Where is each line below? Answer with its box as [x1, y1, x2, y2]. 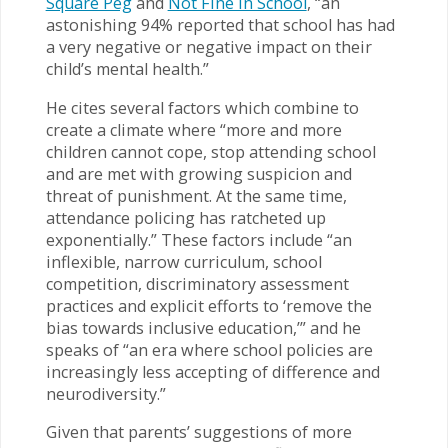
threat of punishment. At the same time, [45, 184, 347, 207]
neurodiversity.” [45, 382, 166, 405]
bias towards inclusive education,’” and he [45, 316, 361, 339]
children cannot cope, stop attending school [45, 140, 376, 163]
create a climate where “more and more [45, 118, 342, 141]
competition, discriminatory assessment [45, 272, 349, 295]
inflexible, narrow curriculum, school [45, 250, 322, 273]
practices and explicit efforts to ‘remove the [45, 294, 372, 317]
